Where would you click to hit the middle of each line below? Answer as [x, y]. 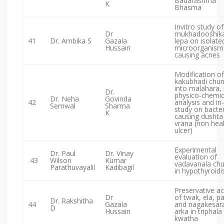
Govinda [118, 99]
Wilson [61, 160]
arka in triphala [198, 211]
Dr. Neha [64, 99]
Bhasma [188, 7]
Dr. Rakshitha [71, 201]
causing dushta [199, 116]
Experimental [195, 150]
